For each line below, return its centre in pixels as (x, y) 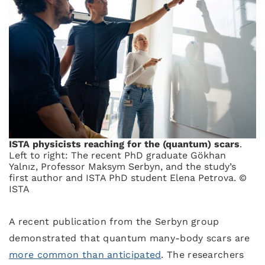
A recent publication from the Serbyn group (114, 222)
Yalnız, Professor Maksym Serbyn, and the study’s (122, 167)
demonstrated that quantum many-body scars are (130, 238)
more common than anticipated (85, 255)
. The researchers (203, 255)
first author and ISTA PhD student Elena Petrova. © (128, 178)
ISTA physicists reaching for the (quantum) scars (124, 144)
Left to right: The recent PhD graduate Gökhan (117, 155)
